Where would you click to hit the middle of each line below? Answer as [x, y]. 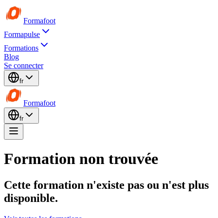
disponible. [31, 198]
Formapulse [22, 34]
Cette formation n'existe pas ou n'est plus [106, 185]
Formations [21, 48]
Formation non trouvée [81, 159]
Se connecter [24, 65]
